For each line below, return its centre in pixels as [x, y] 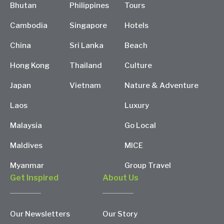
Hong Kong [30, 65]
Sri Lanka [86, 45]
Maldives [26, 145]
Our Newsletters [40, 214]
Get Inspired [34, 177]
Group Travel [148, 165]
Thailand [86, 65]
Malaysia [26, 125]
